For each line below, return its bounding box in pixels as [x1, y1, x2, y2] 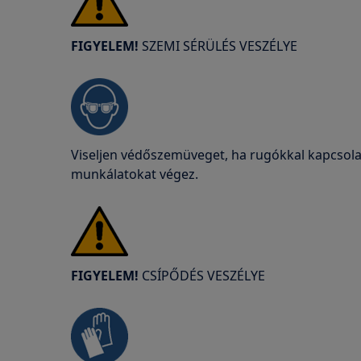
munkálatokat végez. [71, 165, 198, 183]
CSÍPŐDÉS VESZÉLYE [142, 267, 265, 284]
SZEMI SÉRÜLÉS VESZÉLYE [139, 37, 297, 55]
